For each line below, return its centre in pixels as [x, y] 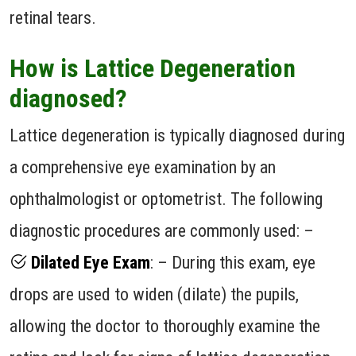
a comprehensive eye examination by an [143, 167]
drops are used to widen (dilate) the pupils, [154, 294]
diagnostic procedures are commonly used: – [162, 230]
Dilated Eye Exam [89, 262]
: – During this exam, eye [233, 262]
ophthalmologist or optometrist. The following [166, 199]
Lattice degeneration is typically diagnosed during [177, 135]
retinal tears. [53, 17]
